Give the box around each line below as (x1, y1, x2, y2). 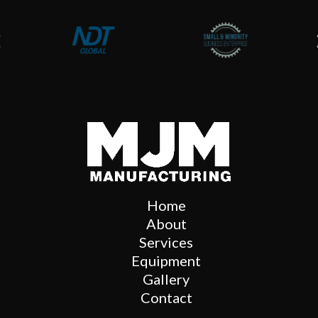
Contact (140, 288, 192, 306)
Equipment (131, 251, 201, 269)
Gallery (143, 270, 190, 287)
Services (139, 233, 193, 251)
